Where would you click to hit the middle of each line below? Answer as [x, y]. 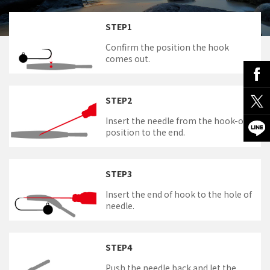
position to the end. [145, 132]
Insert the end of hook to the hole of [179, 194]
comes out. [128, 58]
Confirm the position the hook [167, 47]
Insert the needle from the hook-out [179, 120]
